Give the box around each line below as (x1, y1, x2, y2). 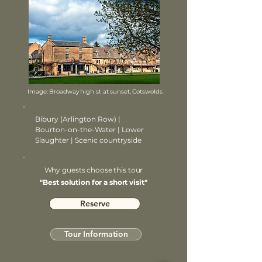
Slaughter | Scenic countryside (35, 136, 142, 144)
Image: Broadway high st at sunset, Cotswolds (27, 88, 163, 95)
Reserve (80, 198, 110, 209)
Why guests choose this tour (44, 166, 143, 174)
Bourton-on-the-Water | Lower (35, 125, 144, 134)
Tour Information (64, 229, 128, 239)
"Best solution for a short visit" (40, 178, 147, 187)
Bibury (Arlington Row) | (35, 115, 120, 123)
